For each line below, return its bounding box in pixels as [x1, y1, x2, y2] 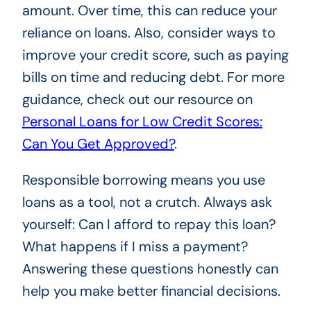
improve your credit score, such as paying [22, 46, 289, 65]
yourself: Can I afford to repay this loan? [22, 215, 276, 234]
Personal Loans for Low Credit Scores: [22, 112, 262, 131]
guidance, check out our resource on [22, 90, 253, 109]
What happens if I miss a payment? [22, 237, 248, 256]
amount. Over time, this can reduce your [22, 1, 277, 20]
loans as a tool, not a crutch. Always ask [22, 193, 272, 212]
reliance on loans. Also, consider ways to [22, 24, 276, 42]
